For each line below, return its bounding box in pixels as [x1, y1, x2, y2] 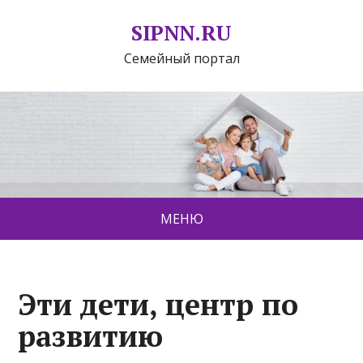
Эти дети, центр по [18, 285, 299, 324]
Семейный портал [123, 49, 240, 67]
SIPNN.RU [131, 19, 232, 46]
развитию [18, 317, 164, 356]
